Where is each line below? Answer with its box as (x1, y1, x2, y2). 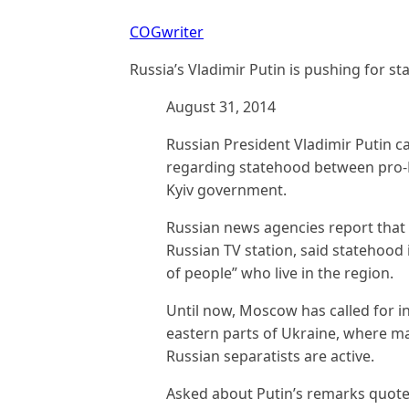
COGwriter (130, 22, 204, 42)
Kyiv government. (166, 180, 287, 200)
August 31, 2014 (166, 97, 276, 117)
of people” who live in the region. (166, 263, 393, 283)
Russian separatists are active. (166, 346, 374, 366)
